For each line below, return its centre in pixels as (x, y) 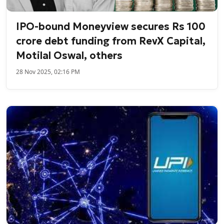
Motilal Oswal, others (69, 56)
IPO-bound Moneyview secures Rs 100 (111, 27)
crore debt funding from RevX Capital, (111, 41)
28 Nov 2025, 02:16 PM (48, 72)
